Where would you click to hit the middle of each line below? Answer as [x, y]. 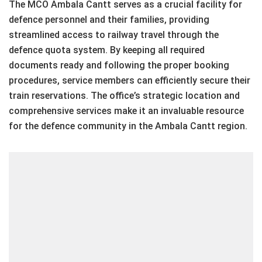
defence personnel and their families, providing [109, 20]
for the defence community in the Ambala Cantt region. [128, 126]
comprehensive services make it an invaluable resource [126, 111]
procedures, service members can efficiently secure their [130, 80]
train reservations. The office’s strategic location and [124, 96]
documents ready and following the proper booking [119, 65]
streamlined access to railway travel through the [114, 35]
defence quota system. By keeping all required [107, 50]
